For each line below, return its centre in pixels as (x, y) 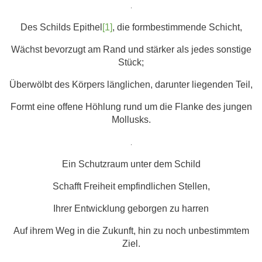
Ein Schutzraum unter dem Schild (131, 164)
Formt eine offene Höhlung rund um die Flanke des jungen (131, 107)
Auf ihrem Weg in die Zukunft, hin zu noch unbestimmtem (131, 231)
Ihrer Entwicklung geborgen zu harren (131, 209)
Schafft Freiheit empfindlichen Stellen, (131, 187)
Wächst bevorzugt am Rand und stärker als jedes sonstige (131, 50)
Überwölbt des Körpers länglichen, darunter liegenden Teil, (131, 85)
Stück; (131, 63)
